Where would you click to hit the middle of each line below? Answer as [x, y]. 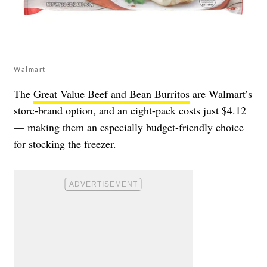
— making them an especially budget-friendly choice [129, 127]
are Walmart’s [221, 93]
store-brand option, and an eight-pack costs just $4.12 [130, 110]
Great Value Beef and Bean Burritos [111, 93]
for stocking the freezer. [65, 143]
